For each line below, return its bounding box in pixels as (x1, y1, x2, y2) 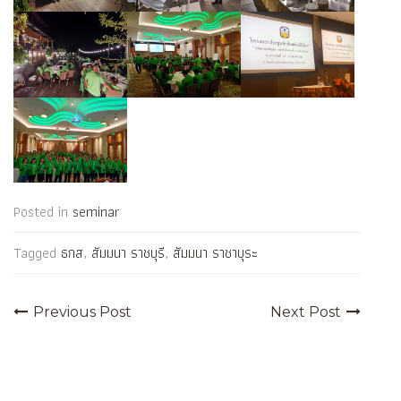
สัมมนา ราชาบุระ (173, 241, 258, 264)
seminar (73, 200, 120, 223)
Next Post (270, 303, 341, 320)
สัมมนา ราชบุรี (91, 241, 165, 264)
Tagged (13, 241, 61, 264)
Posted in (13, 200, 73, 223)
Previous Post (33, 303, 132, 320)
